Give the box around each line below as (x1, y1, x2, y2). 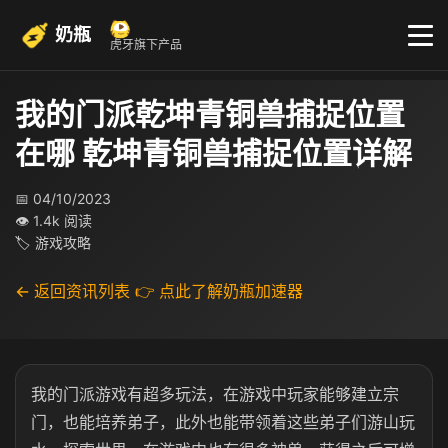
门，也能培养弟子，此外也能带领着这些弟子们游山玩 (31, 412, 415, 432)
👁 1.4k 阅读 (15, 212, 92, 229)
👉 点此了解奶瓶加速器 (135, 281, 303, 301)
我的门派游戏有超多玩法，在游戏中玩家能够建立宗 (31, 384, 399, 404)
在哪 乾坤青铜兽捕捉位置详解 (15, 135, 412, 171)
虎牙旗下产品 (110, 37, 182, 52)
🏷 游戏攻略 (15, 234, 91, 251)
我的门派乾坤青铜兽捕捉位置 (15, 96, 405, 132)
